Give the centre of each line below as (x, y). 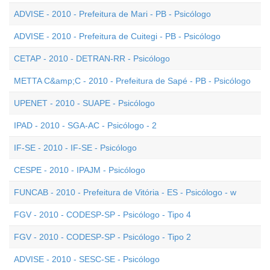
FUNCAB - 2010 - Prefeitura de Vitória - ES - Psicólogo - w (125, 192)
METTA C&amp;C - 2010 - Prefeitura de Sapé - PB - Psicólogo (132, 81)
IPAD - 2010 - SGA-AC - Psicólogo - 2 (85, 125)
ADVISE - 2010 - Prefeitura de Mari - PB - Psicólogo (112, 14)
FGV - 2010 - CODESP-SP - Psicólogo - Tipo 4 (102, 215)
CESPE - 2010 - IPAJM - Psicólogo (80, 170)
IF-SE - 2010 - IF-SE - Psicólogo (75, 148)
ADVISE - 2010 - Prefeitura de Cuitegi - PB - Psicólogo (117, 36)
